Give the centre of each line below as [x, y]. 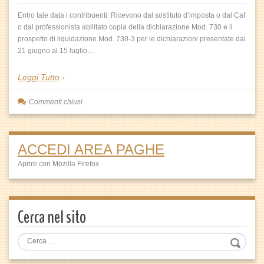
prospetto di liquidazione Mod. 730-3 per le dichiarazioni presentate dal [132, 39]
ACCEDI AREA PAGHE [91, 149]
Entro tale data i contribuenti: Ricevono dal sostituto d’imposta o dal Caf [131, 15]
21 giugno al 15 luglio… [56, 50]
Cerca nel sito [52, 217]
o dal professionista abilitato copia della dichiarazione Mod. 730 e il [125, 27]
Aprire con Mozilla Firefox [58, 164]
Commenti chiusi [56, 102]
